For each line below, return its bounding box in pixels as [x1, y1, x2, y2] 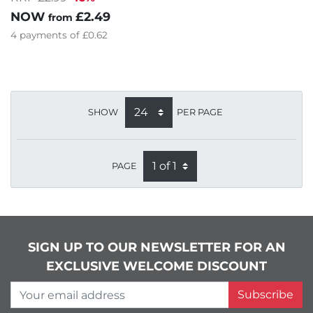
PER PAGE [176, 106, 223, 117]
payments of [20, 29, 82, 41]
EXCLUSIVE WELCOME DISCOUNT [46, 259, 267, 275]
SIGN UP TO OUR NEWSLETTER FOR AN [27, 240, 286, 256]
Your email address [10, 282, 134, 298]
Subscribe [238, 288, 293, 302]
